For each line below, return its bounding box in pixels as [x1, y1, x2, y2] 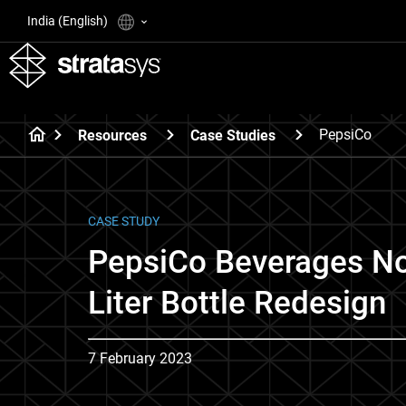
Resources [78, 126, 147, 144]
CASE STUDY [88, 214, 159, 228]
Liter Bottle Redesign [88, 285, 386, 322]
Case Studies [190, 126, 275, 144]
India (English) [27, 14, 111, 28]
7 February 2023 [88, 350, 192, 367]
